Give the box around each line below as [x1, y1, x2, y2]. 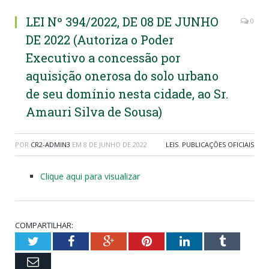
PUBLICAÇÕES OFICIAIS [182, 140, 254, 150]
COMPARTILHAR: [15, 220, 73, 231]
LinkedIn [189, 235, 234, 247]
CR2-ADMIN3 [31, 140, 70, 150]
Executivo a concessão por [26, 50, 181, 66]
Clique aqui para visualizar [40, 171, 140, 183]
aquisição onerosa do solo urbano [26, 68, 219, 84]
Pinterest [151, 235, 195, 247]
